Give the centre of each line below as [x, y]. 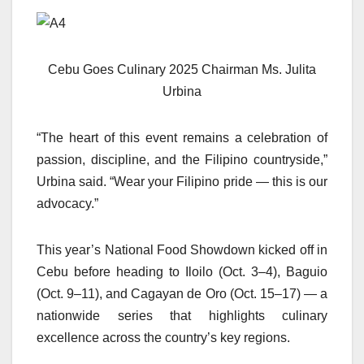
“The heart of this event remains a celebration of [182, 138]
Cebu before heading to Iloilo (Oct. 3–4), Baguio [182, 272]
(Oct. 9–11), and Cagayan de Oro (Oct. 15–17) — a [182, 294]
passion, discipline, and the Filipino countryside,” [182, 160]
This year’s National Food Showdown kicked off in [182, 250]
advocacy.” [67, 204]
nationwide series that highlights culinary [182, 316]
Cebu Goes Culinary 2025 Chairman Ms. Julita [182, 70]
